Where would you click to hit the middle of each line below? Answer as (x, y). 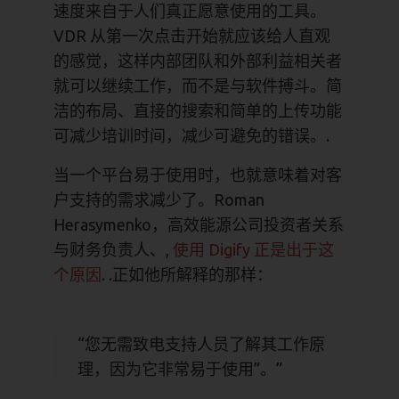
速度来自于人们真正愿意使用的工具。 (190, 11)
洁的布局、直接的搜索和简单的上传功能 (198, 110)
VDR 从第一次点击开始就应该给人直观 (192, 36)
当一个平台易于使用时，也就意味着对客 (198, 175)
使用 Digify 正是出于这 (253, 249)
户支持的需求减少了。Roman (159, 199)
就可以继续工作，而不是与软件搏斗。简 (198, 85)
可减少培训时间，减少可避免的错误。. (191, 135)
